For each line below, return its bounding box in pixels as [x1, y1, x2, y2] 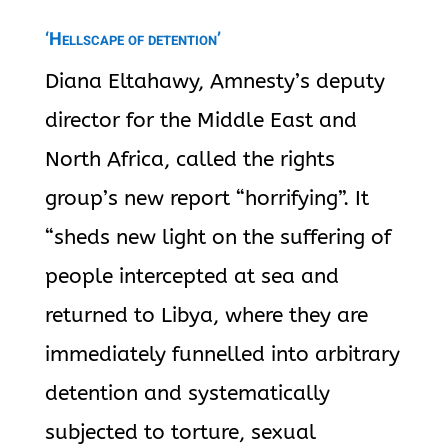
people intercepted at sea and [44, 264, 339, 289]
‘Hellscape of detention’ [44, 26, 221, 53]
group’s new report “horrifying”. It [44, 186, 369, 211]
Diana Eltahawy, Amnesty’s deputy [44, 69, 385, 94]
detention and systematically [44, 381, 330, 406]
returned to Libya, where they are [44, 303, 368, 328]
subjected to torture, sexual [44, 420, 316, 445]
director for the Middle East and [44, 108, 357, 133]
